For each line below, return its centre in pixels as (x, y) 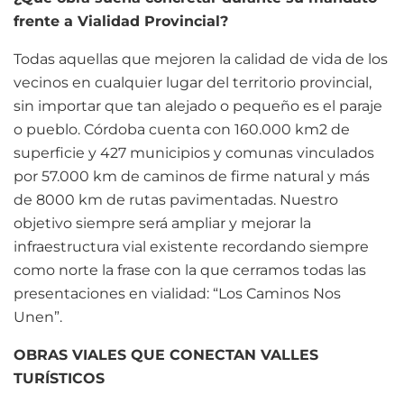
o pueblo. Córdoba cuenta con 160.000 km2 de (182, 129)
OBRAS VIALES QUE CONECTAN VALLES (166, 354)
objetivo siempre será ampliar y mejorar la (162, 223)
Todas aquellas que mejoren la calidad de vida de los (201, 59)
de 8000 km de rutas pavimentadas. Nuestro (176, 199)
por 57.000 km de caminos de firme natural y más (192, 176)
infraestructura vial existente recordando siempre (191, 246)
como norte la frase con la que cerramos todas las (190, 270)
